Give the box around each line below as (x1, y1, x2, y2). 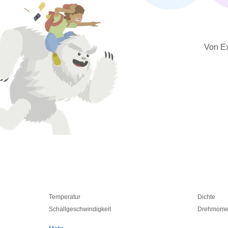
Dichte (197, 193, 215, 201)
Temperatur (49, 193, 80, 201)
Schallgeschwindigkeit (49, 206, 111, 213)
